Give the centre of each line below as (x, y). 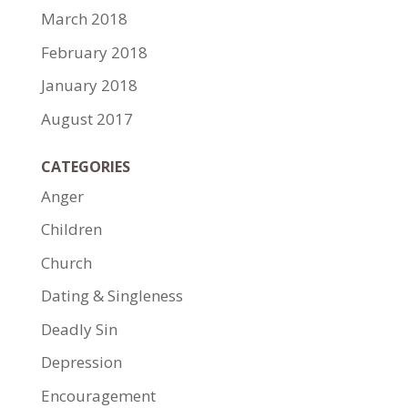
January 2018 (89, 85)
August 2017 (87, 118)
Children (71, 229)
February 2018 (94, 52)
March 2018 (84, 19)
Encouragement (98, 395)
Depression (81, 362)
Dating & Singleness (112, 296)
